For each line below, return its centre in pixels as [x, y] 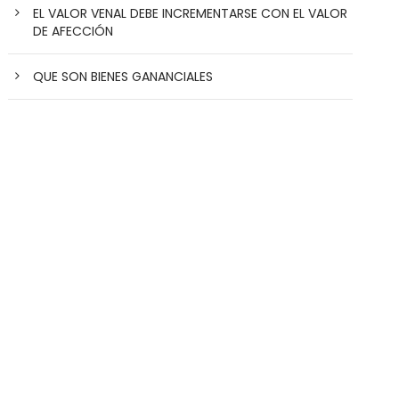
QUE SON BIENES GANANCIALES [123, 77]
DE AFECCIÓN [73, 31]
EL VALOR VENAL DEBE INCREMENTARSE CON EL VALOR [191, 13]
